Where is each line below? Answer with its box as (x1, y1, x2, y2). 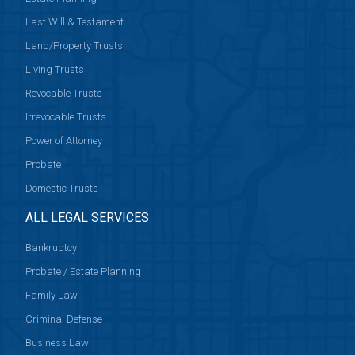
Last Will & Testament (25, 16, 124, 29)
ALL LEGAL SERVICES (25, 210, 150, 226)
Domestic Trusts (25, 182, 99, 195)
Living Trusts (25, 63, 85, 76)
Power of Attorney (25, 135, 103, 147)
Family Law (25, 289, 78, 302)
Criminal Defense (25, 313, 103, 326)
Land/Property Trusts (25, 40, 124, 52)
